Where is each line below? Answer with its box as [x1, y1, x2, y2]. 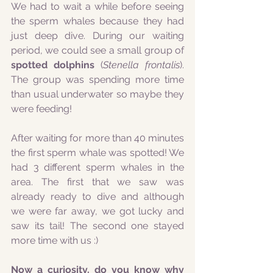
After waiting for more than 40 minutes [11, 132, 184, 144]
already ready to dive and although [11, 191, 184, 202]
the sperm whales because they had [11, 15, 184, 27]
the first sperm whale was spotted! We [11, 147, 184, 158]
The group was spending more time [11, 74, 184, 85]
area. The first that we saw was [11, 176, 184, 188]
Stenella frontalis [103, 59, 180, 71]
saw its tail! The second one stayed [11, 220, 184, 232]
